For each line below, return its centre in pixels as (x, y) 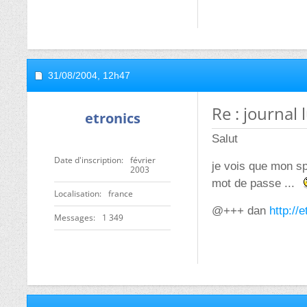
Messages (74, 218)
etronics (112, 118)
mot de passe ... (255, 183)
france (121, 194)
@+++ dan (241, 211)
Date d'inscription (88, 160)
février (143, 160)
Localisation (77, 194)
